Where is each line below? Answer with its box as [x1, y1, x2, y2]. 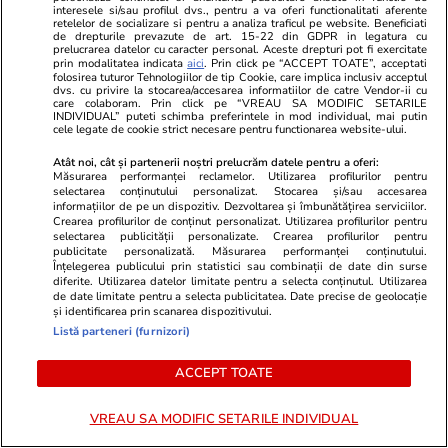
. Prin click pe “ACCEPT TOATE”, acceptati [204, 55, 427, 71]
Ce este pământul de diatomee [15, 340, 271, 365]
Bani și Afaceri [15, 63, 105, 83]
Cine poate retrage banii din [15, 133, 245, 158]
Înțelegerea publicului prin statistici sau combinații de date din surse [53, 258, 427, 274]
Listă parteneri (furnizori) [53, 323, 191, 339]
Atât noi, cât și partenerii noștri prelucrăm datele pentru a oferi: [53, 154, 380, 170]
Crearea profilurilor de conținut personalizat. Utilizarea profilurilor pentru [53, 213, 427, 229]
